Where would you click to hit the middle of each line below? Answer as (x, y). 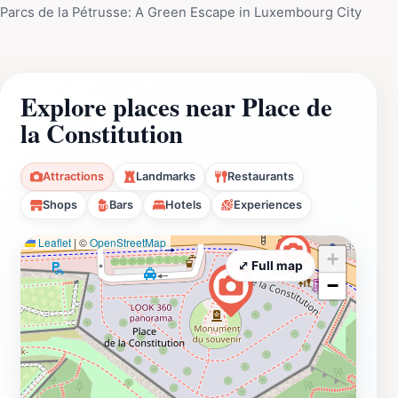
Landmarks (166, 177)
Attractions (73, 177)
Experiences (268, 205)
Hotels (183, 205)
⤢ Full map (271, 266)
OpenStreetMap (128, 243)
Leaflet (53, 243)
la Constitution (102, 134)
